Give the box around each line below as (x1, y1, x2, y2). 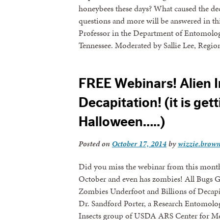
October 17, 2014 (112, 138, 166, 150)
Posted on (79, 138, 112, 150)
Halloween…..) (79, 115, 165, 129)
